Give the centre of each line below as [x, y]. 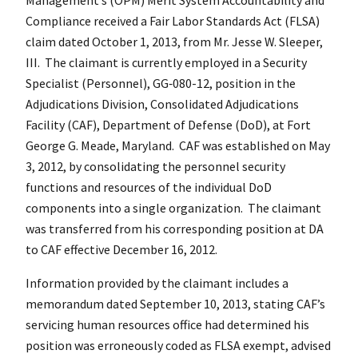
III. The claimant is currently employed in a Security [166, 62]
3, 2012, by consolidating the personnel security [155, 166]
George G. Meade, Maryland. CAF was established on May [178, 145]
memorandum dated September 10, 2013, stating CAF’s [175, 303]
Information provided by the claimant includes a [157, 282]
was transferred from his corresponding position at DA [175, 228]
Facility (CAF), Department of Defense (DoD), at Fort [168, 124]
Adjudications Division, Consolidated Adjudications [162, 103]
